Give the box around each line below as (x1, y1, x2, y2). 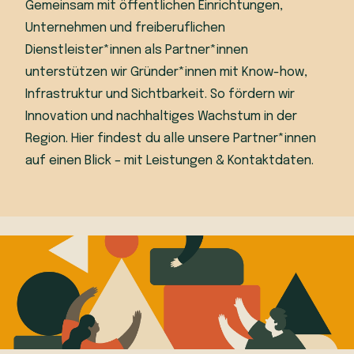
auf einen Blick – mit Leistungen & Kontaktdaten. (25, 154, 314, 168)
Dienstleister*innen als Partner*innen (25, 43, 248, 58)
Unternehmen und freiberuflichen (25, 21, 225, 36)
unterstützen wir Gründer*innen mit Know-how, (25, 66, 307, 80)
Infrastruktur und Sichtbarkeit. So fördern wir (25, 88, 295, 102)
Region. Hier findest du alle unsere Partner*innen (25, 132, 316, 146)
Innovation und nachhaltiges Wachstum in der (25, 110, 297, 124)
